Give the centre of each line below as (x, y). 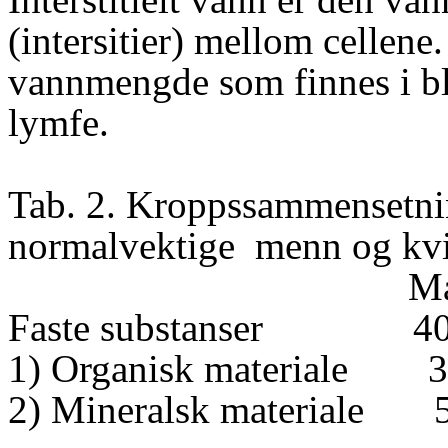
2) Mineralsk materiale (186, 409)
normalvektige (121, 245)
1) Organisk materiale (178, 368)
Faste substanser (135, 327)
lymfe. (58, 122)
